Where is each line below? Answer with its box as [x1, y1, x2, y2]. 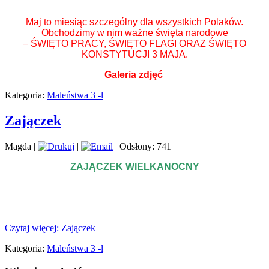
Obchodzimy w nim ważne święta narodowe [41, 28, 228, 38]
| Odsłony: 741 [113, 141, 171, 152]
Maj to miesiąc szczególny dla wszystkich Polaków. [26, 17, 243, 28]
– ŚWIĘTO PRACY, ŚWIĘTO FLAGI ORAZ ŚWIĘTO [23, 38, 246, 49]
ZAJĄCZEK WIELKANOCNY [70, 162, 199, 172]
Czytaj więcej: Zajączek [5, 223, 95, 234]
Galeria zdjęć [104, 70, 165, 80]
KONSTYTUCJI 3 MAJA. [81, 49, 188, 60]
